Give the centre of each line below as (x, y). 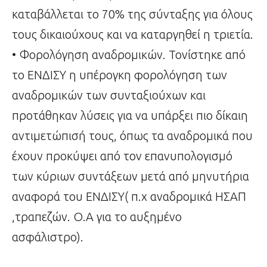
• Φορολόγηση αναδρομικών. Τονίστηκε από (129, 55)
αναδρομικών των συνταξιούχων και (109, 95)
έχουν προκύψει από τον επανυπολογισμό (122, 156)
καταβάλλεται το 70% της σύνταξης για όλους (132, 14)
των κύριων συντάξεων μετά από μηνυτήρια (131, 176)
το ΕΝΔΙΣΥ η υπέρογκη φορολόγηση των (119, 75)
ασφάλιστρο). (48, 237)
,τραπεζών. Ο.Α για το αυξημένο (97, 217)
